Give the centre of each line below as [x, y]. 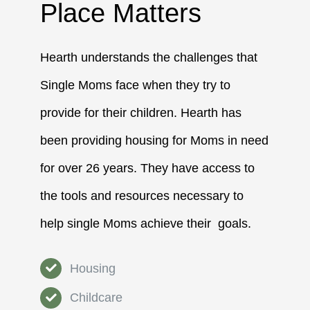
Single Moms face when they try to [136, 85]
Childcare [97, 298]
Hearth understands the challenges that [149, 57]
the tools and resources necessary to [142, 195]
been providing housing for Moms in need [155, 140]
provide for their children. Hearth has [141, 112]
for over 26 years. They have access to [148, 168]
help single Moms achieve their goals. [146, 223]
